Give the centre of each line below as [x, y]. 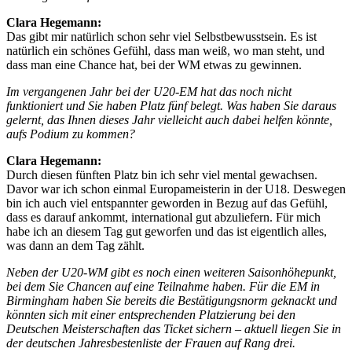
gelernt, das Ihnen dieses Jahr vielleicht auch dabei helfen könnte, [169, 119]
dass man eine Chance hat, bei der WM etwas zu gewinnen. [154, 64]
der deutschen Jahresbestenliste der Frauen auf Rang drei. [151, 343]
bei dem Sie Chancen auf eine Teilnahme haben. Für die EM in [163, 286]
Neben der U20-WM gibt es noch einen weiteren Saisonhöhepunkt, [171, 272]
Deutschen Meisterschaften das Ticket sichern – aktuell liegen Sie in [174, 328]
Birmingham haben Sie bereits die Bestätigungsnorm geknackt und [172, 300]
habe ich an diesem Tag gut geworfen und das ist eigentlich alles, [167, 231]
